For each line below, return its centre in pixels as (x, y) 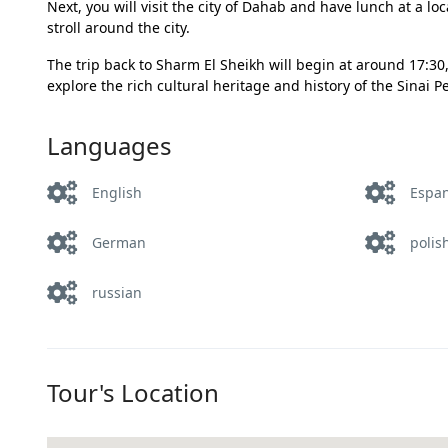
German (119, 242)
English (117, 192)
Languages (109, 145)
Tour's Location (133, 392)
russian (117, 292)
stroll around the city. (118, 27)
